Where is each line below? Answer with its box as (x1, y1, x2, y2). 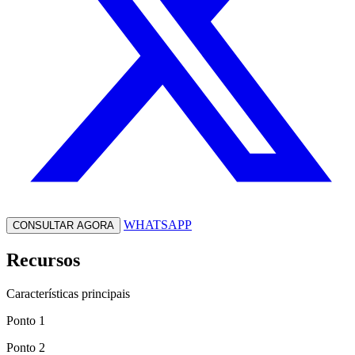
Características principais (6, 286, 130, 300)
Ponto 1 (6, 313, 45, 327)
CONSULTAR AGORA (13, 219, 114, 231)
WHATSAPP (124, 217, 192, 231)
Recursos (6, 249, 80, 270)
